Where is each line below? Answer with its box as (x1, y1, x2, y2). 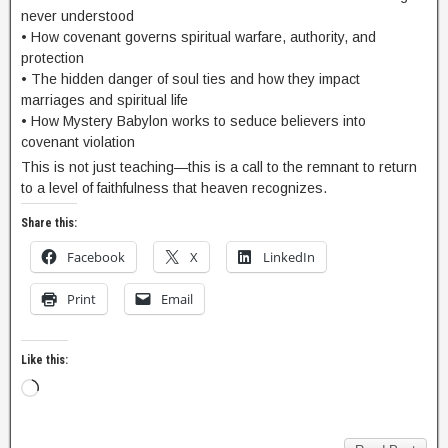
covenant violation (21, 133, 135, 150)
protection (21, 49, 84, 66)
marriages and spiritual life (21, 91, 188, 108)
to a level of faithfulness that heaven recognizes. (21, 179, 327, 196)
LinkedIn (263, 247, 315, 266)
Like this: (21, 352, 68, 367)
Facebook (67, 247, 125, 266)
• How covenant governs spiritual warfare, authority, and (21, 28, 376, 45)
